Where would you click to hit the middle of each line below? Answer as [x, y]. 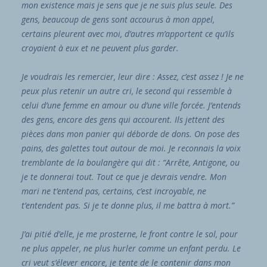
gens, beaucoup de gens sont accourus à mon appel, [118, 19]
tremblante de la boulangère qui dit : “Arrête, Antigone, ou [131, 162]
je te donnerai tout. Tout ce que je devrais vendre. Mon [124, 176]
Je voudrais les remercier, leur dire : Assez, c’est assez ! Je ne [133, 76]
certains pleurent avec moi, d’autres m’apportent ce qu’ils [128, 33]
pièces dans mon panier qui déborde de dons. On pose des [131, 133]
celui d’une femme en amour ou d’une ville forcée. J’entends [131, 105]
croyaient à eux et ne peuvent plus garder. [100, 48]
